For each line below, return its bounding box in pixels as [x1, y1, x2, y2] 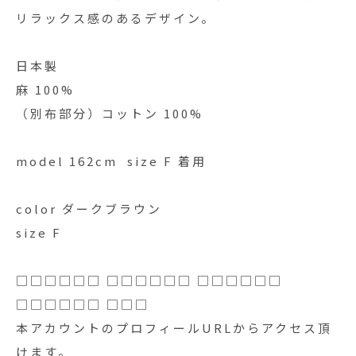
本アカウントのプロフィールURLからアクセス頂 [16, 319, 332, 336]
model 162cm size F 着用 [16, 153, 207, 169]
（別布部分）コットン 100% [16, 105, 203, 122]
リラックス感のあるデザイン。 [16, 10, 215, 26]
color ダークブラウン [16, 200, 162, 217]
